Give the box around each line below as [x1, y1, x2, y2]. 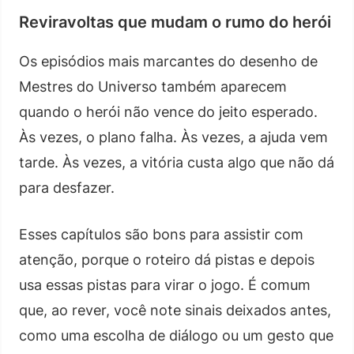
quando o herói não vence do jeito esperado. [19, 103, 318, 120]
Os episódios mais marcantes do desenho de [19, 52, 318, 70]
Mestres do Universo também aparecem [19, 77, 287, 95]
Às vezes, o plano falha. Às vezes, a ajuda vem [19, 128, 328, 145]
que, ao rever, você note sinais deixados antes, [19, 301, 331, 318]
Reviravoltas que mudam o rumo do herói [19, 12, 331, 32]
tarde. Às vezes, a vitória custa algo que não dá [19, 153, 334, 171]
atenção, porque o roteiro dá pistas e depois [19, 250, 314, 268]
